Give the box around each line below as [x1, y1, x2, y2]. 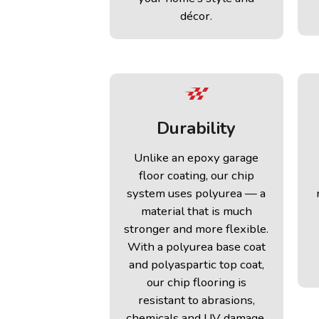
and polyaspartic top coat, [128, 256, 264, 273]
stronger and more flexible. [124, 220, 269, 237]
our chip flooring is [146, 273, 246, 291]
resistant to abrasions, [137, 291, 255, 308]
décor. [180, 8, 213, 25]
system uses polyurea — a [127, 184, 266, 202]
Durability [157, 116, 236, 140]
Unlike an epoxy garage [134, 149, 259, 166]
